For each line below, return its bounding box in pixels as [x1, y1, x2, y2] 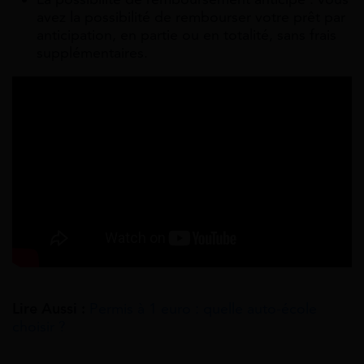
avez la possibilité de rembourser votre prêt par [37, 8, 345, 27]
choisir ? [12, 318, 66, 336]
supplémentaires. [37, 44, 148, 63]
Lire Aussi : [12, 300, 85, 318]
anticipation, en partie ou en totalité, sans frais [37, 26, 336, 45]
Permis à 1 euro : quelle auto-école [89, 300, 317, 318]
